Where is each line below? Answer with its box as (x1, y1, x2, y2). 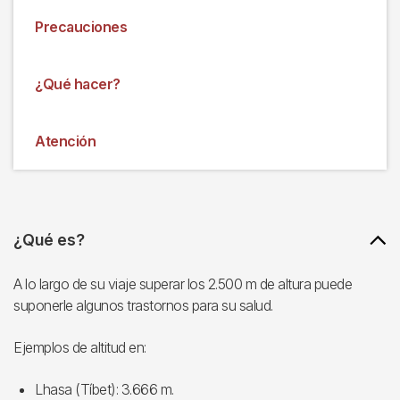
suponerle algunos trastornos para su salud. (13, 296, 273, 314)
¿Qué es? (13, 230, 85, 249)
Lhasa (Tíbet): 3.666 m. (35, 380, 174, 398)
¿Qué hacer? (35, 75, 121, 93)
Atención (35, 132, 96, 150)
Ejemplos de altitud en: (13, 338, 146, 356)
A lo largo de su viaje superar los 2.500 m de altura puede (13, 275, 352, 293)
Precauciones (35, 18, 127, 36)
